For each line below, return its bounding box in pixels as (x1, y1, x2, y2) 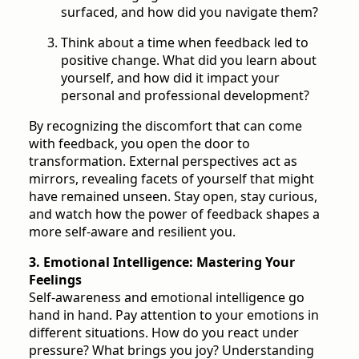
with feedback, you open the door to (29, 135, 250, 153)
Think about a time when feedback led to (61, 34, 309, 52)
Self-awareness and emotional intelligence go (29, 288, 305, 307)
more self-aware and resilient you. (29, 223, 236, 241)
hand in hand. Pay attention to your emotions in (29, 306, 319, 325)
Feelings (29, 271, 82, 289)
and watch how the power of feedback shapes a (29, 205, 320, 224)
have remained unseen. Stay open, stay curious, (29, 188, 317, 206)
